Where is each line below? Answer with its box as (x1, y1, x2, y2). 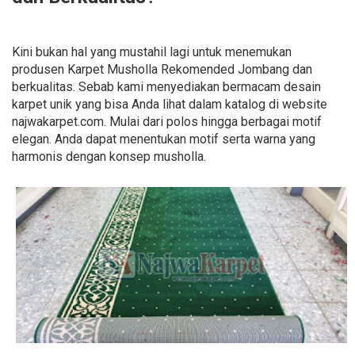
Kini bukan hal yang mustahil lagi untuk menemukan (12, 44, 292, 59)
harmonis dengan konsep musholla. (12, 148, 206, 164)
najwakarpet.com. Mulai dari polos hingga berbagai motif (12, 113, 322, 129)
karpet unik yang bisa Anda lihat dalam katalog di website (12, 96, 327, 112)
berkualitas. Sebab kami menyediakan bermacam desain (12, 78, 321, 94)
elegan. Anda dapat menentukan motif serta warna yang (12, 131, 315, 147)
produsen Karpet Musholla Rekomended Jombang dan (12, 61, 312, 77)
